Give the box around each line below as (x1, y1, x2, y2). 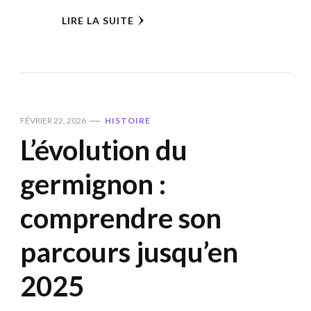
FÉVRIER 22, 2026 (20, 115, 86, 126)
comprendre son (20, 201, 221, 235)
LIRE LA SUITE (61, 14, 134, 26)
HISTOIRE (105, 115, 151, 126)
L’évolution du (20, 133, 187, 167)
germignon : (20, 167, 166, 201)
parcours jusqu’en (20, 235, 238, 269)
